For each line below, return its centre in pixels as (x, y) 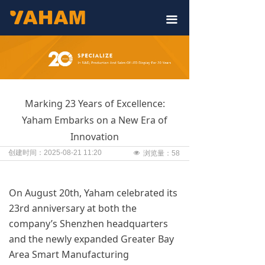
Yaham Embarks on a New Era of (95, 120)
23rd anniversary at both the (73, 208)
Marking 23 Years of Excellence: (95, 104)
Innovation (95, 137)
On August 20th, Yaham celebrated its (93, 193)
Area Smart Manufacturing (69, 254)
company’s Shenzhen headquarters (88, 224)
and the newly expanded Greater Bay (91, 239)
